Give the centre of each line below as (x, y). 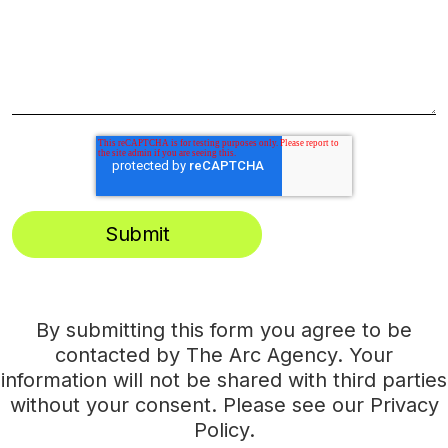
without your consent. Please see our (189, 405)
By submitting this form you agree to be (224, 330)
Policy (221, 430)
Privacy (404, 405)
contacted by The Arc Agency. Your (224, 355)
